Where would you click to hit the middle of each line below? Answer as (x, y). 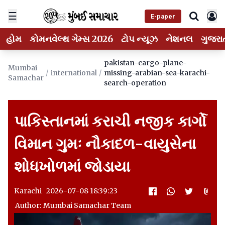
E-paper (163, 16)
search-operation (135, 83)
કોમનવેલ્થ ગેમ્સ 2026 (71, 39)
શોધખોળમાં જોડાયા (72, 166)
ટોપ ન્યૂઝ (139, 39)
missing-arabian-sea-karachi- (157, 73)
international (74, 73)
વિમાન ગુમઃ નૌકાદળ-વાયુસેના (105, 144)
